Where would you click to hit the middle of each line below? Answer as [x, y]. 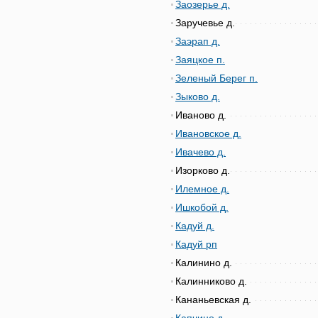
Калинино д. [204, 263]
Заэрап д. [198, 41]
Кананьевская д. [213, 300]
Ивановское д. [208, 133]
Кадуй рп [196, 244]
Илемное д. [202, 189]
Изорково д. [203, 170]
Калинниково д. [211, 281]
